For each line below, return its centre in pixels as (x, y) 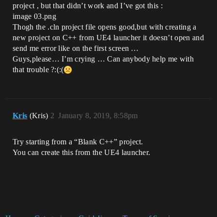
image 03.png (34, 16)
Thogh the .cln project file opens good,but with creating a (105, 27)
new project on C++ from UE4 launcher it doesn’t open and (108, 38)
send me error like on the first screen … (76, 48)
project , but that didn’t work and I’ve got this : (88, 6)
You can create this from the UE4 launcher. (82, 152)
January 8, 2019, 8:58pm (98, 116)
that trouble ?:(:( (38, 70)
